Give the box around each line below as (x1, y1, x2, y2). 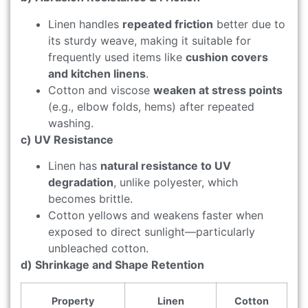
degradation (48, 175, 113, 189)
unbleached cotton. (48, 241, 148, 255)
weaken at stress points (153, 82, 283, 97)
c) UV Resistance (21, 132, 113, 146)
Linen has (48, 158, 100, 173)
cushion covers (186, 49, 268, 64)
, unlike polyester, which (113, 175, 238, 189)
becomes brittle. (48, 191, 133, 206)
